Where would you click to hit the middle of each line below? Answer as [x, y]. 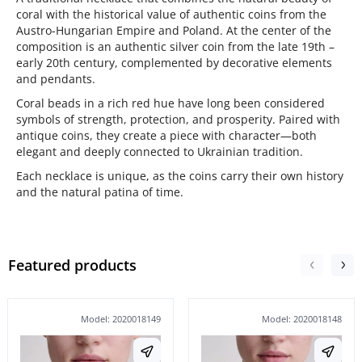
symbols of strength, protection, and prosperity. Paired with [178, 119]
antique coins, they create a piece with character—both [166, 135]
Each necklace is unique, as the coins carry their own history [180, 175]
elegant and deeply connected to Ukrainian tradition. [160, 151]
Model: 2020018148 [302, 318]
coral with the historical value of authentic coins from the [171, 14]
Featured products [72, 265]
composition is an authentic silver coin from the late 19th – [175, 46]
